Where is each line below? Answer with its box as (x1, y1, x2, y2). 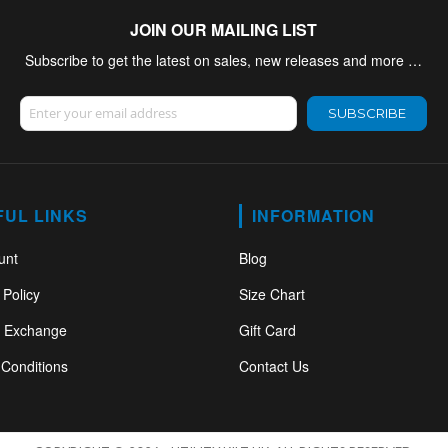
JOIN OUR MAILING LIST (130, 17, 318, 41)
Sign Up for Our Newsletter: (19, 91, 179, 111)
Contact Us (239, 355, 309, 376)
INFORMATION (252, 203, 375, 227)
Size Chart (239, 283, 305, 304)
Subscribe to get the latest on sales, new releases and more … (25, 49, 423, 70)
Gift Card (239, 319, 296, 340)
